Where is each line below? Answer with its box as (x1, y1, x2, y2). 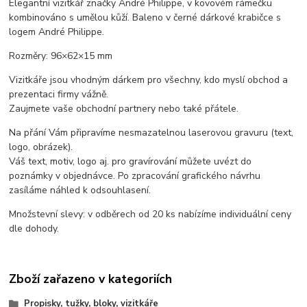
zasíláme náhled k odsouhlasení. (9, 183, 151, 197)
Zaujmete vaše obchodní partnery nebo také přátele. (9, 101, 239, 115)
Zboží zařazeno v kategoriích (9, 271, 173, 288)
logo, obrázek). (9, 140, 73, 153)
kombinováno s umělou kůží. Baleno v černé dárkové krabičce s (9, 10, 282, 24)
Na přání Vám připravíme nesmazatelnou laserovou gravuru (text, (9, 125, 294, 139)
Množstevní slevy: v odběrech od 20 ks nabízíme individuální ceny (9, 207, 292, 221)
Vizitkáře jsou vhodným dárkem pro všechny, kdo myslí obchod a (9, 73, 288, 86)
